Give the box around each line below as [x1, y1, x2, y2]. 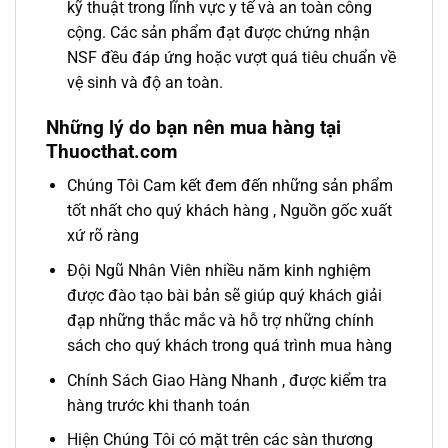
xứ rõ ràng [66, 226, 139, 246]
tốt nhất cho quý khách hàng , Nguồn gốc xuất [66, 201, 392, 221]
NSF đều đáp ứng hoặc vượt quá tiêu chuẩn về [66, 47, 396, 67]
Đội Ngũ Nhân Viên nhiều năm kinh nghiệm [66, 260, 371, 280]
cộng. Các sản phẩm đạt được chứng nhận [66, 22, 370, 42]
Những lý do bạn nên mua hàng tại [46, 115, 341, 139]
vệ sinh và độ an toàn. [66, 72, 223, 92]
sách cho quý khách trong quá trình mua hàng [66, 335, 392, 355]
